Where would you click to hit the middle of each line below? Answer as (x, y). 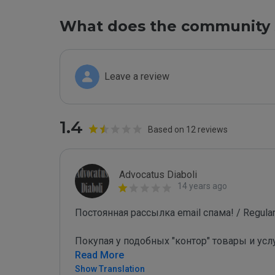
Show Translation (110, 269)
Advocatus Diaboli (158, 175)
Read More (99, 255)
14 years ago (202, 186)
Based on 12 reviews (188, 130)
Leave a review (137, 76)
